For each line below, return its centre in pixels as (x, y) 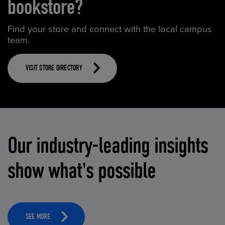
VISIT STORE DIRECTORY (54, 69)
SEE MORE (38, 218)
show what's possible (82, 170)
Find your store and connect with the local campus (110, 29)
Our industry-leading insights (108, 145)
